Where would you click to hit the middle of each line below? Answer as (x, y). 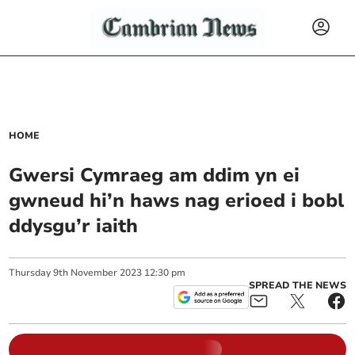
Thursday (30, 273)
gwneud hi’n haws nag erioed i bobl (177, 200)
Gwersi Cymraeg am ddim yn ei (155, 175)
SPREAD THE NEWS (297, 285)
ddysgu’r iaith (74, 226)
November (94, 273)
